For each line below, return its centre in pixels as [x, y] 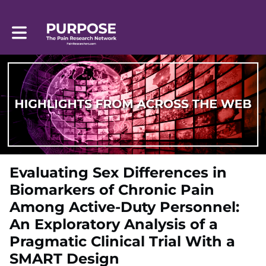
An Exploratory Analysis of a [114, 224]
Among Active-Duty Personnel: [124, 207]
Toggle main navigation [61, 28]
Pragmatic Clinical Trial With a [122, 242]
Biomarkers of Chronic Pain [112, 190]
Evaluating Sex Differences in [118, 173]
